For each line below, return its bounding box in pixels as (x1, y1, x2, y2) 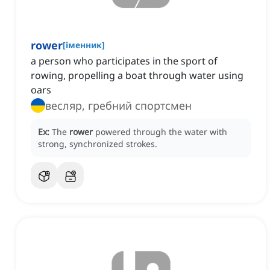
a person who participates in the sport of (31, 54, 218, 68)
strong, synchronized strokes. (38, 138, 157, 150)
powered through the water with (95, 126, 227, 138)
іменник (66, 39, 102, 51)
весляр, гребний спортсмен (45, 98, 192, 113)
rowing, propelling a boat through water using (31, 69, 243, 83)
